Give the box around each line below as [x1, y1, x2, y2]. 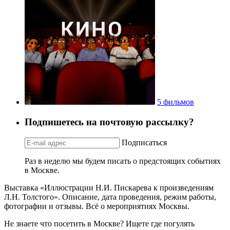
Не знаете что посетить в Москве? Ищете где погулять [4, 219, 195, 228]
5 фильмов [157, 98, 194, 107]
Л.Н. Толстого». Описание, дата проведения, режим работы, [4, 192, 216, 201]
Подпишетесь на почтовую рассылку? [25, 116, 194, 127]
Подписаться [122, 138, 167, 147]
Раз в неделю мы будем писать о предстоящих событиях [25, 156, 221, 165]
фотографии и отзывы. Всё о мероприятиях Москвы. [4, 201, 189, 210]
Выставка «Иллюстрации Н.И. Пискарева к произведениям [4, 183, 214, 192]
